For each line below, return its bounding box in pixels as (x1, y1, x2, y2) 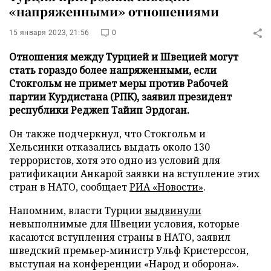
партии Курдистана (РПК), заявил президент (9, 90, 232, 103)
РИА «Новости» (129, 180, 203, 194)
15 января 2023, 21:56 (9, 28, 90, 37)
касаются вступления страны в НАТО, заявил (9, 230, 230, 244)
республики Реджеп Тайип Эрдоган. (9, 103, 189, 117)
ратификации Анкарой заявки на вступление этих (9, 167, 260, 180)
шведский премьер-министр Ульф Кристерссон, (9, 244, 249, 257)
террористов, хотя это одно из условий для (9, 154, 220, 167)
